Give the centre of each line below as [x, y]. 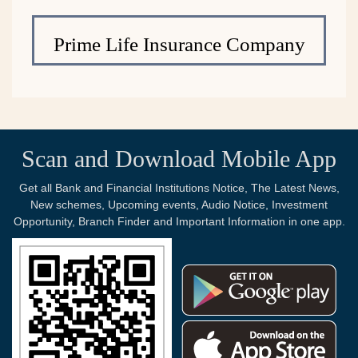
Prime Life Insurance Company [179, 44]
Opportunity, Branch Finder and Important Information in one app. [179, 221]
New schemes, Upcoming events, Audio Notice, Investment [179, 204]
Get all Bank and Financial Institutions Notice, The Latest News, [179, 187]
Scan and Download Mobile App [179, 158]
